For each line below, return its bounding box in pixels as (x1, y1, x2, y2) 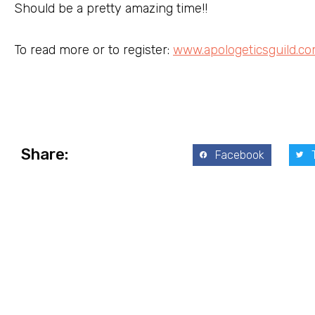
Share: (21, 145, 68, 165)
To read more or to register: (14, 41, 173, 58)
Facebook (214, 148, 264, 162)
